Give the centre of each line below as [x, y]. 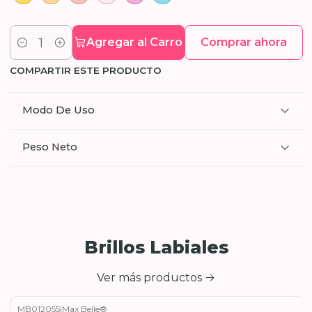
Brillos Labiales [156, 247]
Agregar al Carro [135, 42]
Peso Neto [49, 147]
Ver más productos [149, 278]
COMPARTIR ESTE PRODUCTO [85, 70]
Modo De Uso [58, 110]
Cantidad [31, 50]
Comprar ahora [243, 42]
